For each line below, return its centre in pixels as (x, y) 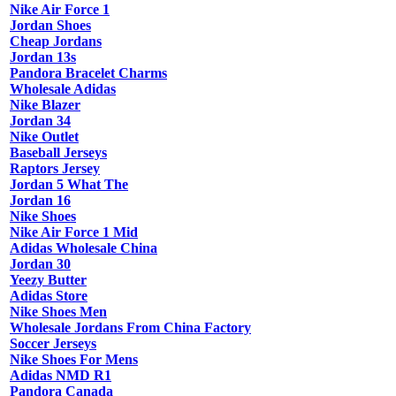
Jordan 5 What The (69, 185)
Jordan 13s (43, 57)
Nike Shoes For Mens (74, 360)
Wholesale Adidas (63, 89)
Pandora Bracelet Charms (88, 73)
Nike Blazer (45, 105)
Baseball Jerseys (58, 153)
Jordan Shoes (50, 26)
